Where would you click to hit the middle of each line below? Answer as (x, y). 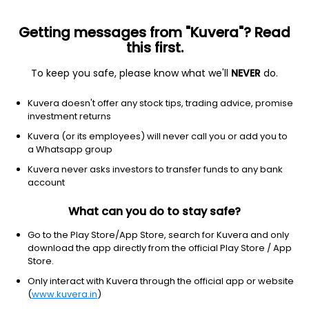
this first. (154, 48)
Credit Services (169, 79)
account (46, 182)
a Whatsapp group (70, 149)
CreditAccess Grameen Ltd (92, 116)
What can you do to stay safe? (154, 211)
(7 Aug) (107, 159)
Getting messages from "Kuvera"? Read (154, 32)
